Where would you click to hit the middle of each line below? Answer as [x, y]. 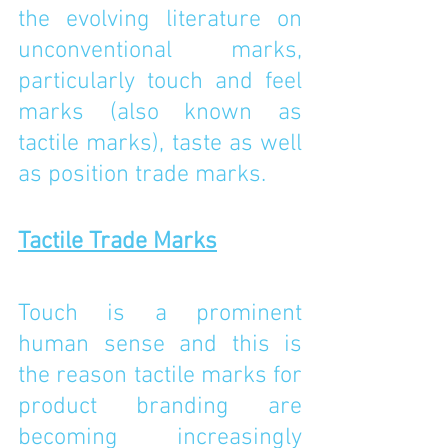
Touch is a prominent [160, 314]
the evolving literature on [160, 20]
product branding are [160, 407]
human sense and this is [160, 345]
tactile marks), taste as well [160, 144]
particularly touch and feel [160, 82]
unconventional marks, [160, 51]
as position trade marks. [142, 175]
